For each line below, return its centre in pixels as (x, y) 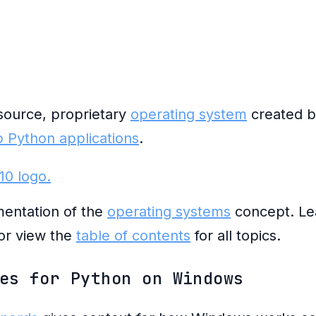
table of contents (133, 236)
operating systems (169, 212)
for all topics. (236, 236)
